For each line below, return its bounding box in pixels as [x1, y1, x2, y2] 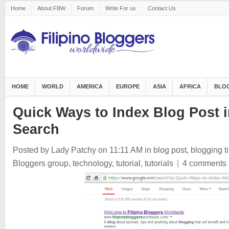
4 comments [182, 158, 226, 168]
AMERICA [76, 83, 103, 89]
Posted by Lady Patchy [12, 145, 96, 154]
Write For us [105, 5, 136, 11]
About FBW [37, 5, 65, 11]
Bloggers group [12, 158, 68, 168]
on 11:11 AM [98, 145, 143, 154]
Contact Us [147, 5, 176, 11]
